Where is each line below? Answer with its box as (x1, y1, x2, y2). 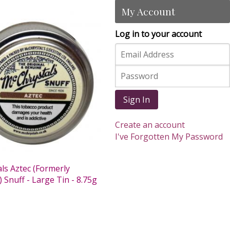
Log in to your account (115, 28, 202, 40)
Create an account (115, 119, 185, 130)
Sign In (123, 94, 150, 106)
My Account (122, 5, 175, 18)
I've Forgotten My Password (115, 130, 223, 142)
